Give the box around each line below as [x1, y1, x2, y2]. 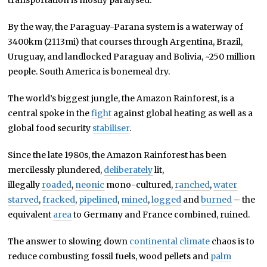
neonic [75, 179, 105, 191]
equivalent [8, 209, 54, 221]
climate [179, 236, 210, 247]
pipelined [79, 194, 118, 206]
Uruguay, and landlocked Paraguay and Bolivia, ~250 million [8, 51, 256, 63]
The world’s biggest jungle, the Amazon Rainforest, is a [8, 93, 235, 104]
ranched [175, 179, 210, 191]
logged [151, 194, 182, 206]
